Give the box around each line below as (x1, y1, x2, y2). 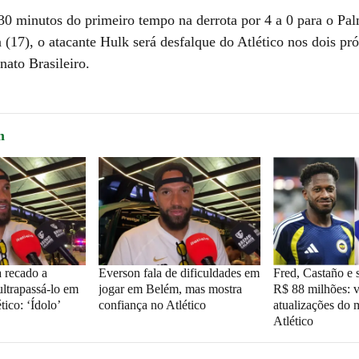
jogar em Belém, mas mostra (98, 281, 242, 296)
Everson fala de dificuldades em (98, 265, 260, 280)
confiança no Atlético (98, 297, 206, 312)
